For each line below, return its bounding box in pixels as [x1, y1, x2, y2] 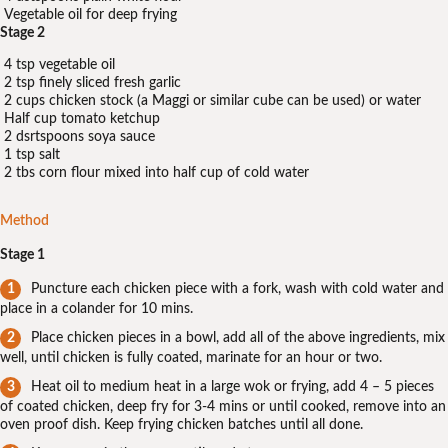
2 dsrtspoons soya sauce [4, 130, 155, 145]
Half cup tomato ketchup [4, 112, 160, 127]
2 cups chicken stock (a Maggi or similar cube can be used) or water [4, 94, 421, 109]
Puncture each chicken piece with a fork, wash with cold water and [31, 281, 444, 296]
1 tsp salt [4, 148, 60, 163]
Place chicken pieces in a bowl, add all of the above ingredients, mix [31, 330, 445, 345]
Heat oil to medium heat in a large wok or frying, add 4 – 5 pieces [31, 379, 434, 394]
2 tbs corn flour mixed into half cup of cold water [4, 166, 309, 181]
